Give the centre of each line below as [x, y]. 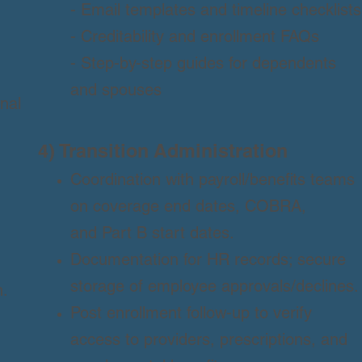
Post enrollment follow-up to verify [191, 315]
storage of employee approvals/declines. [214, 288]
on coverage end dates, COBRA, [188, 208]
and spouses [116, 92]
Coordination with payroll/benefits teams [212, 182]
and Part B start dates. [152, 235]
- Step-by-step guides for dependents [203, 65]
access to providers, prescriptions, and [208, 342]
